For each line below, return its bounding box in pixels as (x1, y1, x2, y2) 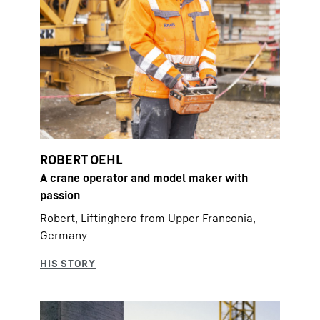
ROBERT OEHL (40, 151, 123, 167)
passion (40, 188, 80, 202)
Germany (40, 228, 87, 242)
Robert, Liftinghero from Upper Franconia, (40, 211, 256, 225)
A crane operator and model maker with (40, 171, 248, 185)
